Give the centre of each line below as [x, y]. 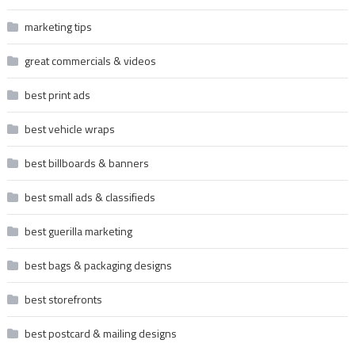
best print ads [57, 94]
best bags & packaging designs [98, 265]
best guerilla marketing [78, 231]
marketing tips [58, 26]
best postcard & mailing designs [100, 333]
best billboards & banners [86, 162]
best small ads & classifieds [90, 197]
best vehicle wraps [69, 128]
